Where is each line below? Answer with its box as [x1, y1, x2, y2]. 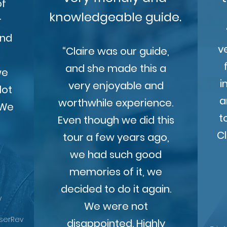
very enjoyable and [68, 79, 164, 93]
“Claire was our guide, [62, 44, 170, 58]
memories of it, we [69, 165, 163, 179]
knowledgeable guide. [49, 9, 181, 25]
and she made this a [65, 61, 167, 75]
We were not [84, 199, 148, 213]
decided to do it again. [60, 182, 171, 196]
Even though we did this [57, 113, 174, 127]
